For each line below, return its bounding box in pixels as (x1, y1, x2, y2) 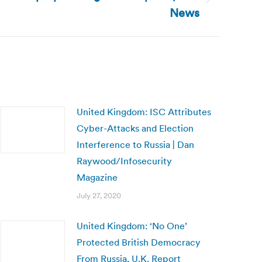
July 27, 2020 (77, 191, 121, 201)
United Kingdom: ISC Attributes (77, 106, 211, 118)
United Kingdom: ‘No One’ (77, 220, 187, 232)
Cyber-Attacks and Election (77, 122, 194, 134)
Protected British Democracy (77, 236, 201, 248)
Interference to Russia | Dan (77, 139, 194, 150)
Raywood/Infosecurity (77, 155, 172, 167)
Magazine (77, 171, 118, 183)
